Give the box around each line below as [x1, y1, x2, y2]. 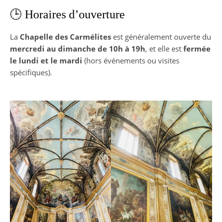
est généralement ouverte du [111, 32, 211, 42]
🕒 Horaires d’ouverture [10, 8, 125, 21]
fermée [183, 44, 211, 54]
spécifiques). [10, 67, 52, 78]
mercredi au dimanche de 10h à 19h [10, 44, 145, 54]
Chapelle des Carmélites [20, 32, 111, 42]
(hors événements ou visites [82, 55, 179, 66]
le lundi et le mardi [10, 55, 82, 66]
